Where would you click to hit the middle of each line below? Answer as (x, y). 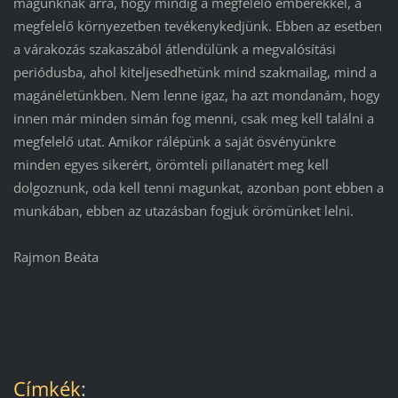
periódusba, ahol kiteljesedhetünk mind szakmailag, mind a (195, 72)
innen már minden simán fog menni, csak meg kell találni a (193, 119)
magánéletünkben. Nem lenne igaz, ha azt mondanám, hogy (196, 96)
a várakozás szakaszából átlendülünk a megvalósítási (174, 49)
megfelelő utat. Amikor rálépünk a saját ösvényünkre (174, 142)
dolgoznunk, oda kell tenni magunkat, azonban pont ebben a (198, 188)
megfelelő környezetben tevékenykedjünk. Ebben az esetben (197, 26)
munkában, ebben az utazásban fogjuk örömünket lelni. (183, 211)
